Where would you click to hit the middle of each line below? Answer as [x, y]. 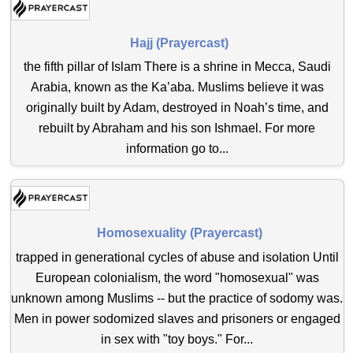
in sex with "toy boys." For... [177, 339]
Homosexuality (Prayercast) [179, 232]
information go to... [177, 149]
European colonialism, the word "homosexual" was [177, 277]
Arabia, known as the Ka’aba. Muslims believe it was [177, 87]
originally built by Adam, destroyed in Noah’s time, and [177, 108]
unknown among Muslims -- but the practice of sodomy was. [177, 298]
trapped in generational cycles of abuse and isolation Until [177, 257]
